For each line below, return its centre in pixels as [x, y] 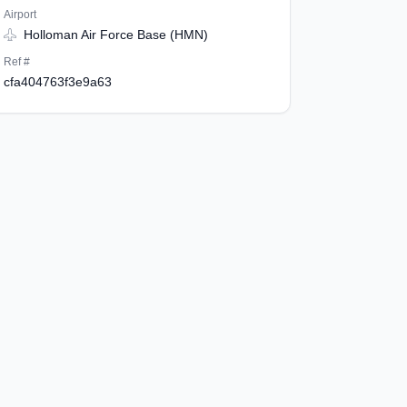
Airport [20, 15]
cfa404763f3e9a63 [57, 82]
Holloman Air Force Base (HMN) [114, 35]
